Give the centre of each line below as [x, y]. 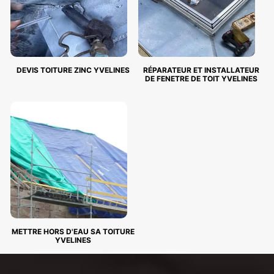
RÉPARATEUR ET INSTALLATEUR [201, 70]
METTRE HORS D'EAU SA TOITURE [73, 231]
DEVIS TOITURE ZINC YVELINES [73, 70]
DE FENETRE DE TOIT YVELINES [201, 79]
